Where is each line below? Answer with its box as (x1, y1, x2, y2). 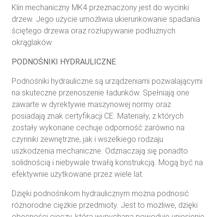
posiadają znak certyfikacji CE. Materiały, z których (12, 111, 184, 121)
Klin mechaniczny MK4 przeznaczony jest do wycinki (12, 2, 189, 12)
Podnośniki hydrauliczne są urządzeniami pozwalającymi (12, 76, 202, 86)
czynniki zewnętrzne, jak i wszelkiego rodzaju (12, 134, 163, 144)
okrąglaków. (12, 37, 53, 47)
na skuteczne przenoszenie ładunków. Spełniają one (12, 88, 189, 97)
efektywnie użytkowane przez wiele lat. (12, 169, 144, 179)
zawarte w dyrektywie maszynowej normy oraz (12, 99, 171, 109)
